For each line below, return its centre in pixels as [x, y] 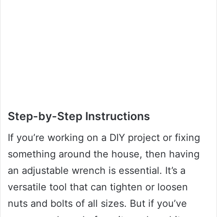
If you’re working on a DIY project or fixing [104, 138]
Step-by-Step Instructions [79, 116]
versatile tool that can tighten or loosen [98, 187]
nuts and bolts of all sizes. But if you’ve [97, 204]
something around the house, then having [104, 154]
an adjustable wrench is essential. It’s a [97, 171]
